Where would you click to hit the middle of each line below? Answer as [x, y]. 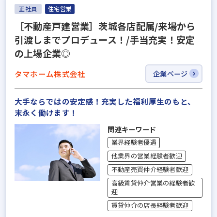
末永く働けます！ [46, 112]
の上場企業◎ [42, 53]
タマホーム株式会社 [50, 73]
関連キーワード [132, 129]
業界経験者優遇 [134, 142]
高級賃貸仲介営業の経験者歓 [153, 183]
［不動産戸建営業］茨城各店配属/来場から [105, 26]
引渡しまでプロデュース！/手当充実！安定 [105, 39]
